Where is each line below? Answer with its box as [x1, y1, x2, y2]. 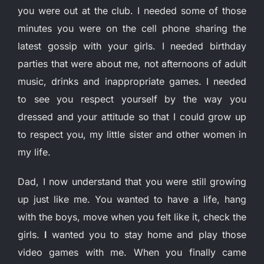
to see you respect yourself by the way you [18, 93, 246, 105]
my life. [18, 146, 51, 158]
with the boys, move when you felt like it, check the [18, 210, 246, 223]
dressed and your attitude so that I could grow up [18, 110, 246, 123]
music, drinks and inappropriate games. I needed [18, 75, 246, 87]
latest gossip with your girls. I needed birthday [18, 39, 246, 52]
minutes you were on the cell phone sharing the [18, 22, 246, 34]
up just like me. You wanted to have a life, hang [18, 193, 246, 205]
